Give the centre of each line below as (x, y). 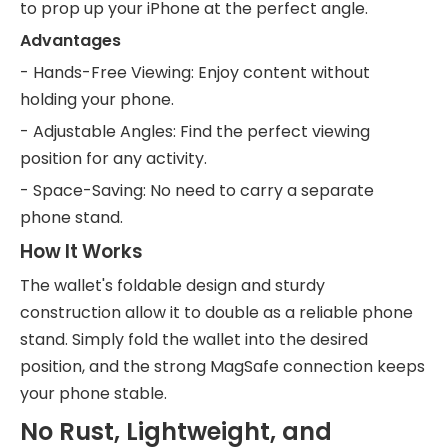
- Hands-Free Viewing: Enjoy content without (195, 72)
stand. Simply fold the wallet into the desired (194, 339)
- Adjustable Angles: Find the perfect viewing (195, 131)
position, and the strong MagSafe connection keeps (222, 366)
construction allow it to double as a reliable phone (216, 312)
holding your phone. (97, 99)
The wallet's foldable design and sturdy (172, 285)
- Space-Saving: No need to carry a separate (197, 190)
